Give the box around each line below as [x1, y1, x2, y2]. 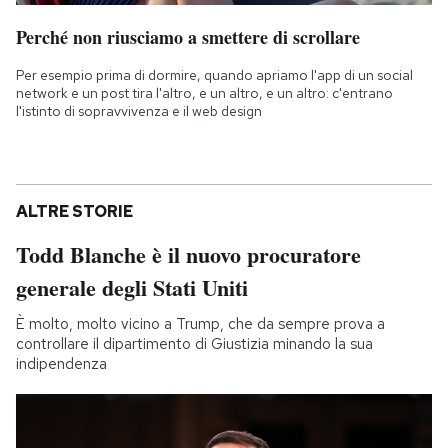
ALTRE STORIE [16, 200, 133, 222]
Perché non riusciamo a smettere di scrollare [16, 23, 360, 50]
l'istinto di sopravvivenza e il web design [16, 101, 262, 120]
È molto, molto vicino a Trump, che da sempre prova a [16, 313, 385, 334]
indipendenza [16, 353, 107, 374]
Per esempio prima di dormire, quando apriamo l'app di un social [16, 65, 413, 84]
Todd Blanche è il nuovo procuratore [16, 237, 361, 271]
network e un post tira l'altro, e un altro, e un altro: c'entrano [16, 83, 393, 102]
